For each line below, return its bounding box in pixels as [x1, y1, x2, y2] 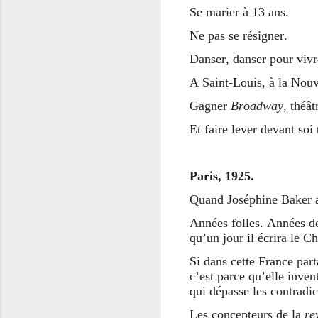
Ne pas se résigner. [190, 28, 287, 43]
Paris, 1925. [190, 168, 254, 183]
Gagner [190, 98, 231, 113]
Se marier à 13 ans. [190, 4, 289, 19]
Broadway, [231, 98, 290, 113]
